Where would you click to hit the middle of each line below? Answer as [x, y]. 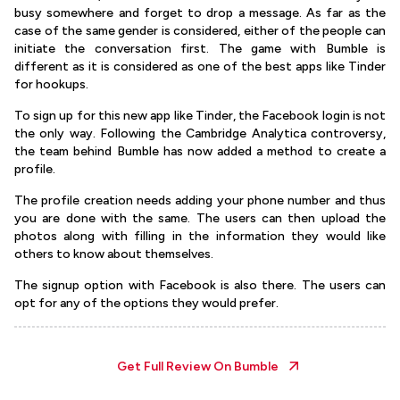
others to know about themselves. [114, 254]
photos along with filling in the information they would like [200, 236]
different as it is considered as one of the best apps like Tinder [200, 67]
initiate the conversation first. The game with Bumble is [200, 49]
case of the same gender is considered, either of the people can [200, 31]
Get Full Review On [175, 367]
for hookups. [51, 84]
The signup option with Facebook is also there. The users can [200, 285]
